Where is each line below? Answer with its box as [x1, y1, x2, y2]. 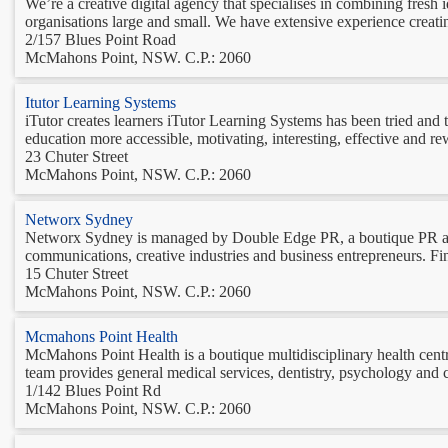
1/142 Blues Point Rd [25, 381, 161, 399]
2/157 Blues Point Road [25, 30, 176, 48]
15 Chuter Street [25, 264, 128, 282]
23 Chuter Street [25, 147, 128, 165]
